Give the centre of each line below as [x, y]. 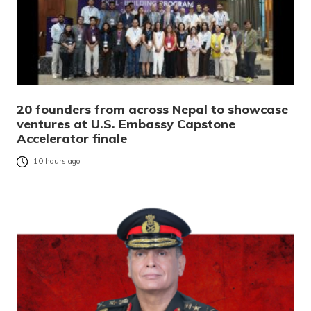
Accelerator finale [72, 139]
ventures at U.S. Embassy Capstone [126, 124]
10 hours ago [57, 161]
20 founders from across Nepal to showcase [152, 110]
